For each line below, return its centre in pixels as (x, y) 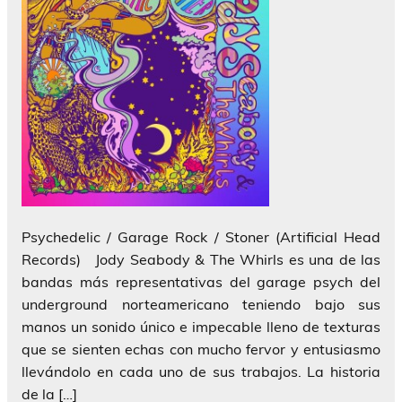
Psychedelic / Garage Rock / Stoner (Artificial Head (201, 237)
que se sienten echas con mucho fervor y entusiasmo (201, 350)
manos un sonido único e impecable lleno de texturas (201, 327)
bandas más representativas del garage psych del (201, 282)
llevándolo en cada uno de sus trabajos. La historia (201, 372)
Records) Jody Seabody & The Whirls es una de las (201, 260)
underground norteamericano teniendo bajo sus (201, 305)
